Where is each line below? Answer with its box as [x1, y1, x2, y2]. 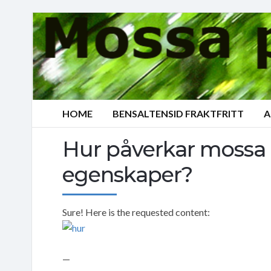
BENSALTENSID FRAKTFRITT [113, 108, 244, 119]
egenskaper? [62, 161, 192, 188]
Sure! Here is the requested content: [62, 206, 210, 218]
